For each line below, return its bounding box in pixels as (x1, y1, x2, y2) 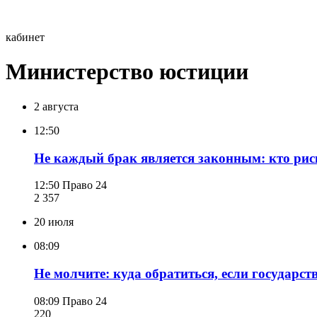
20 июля (34, 216, 74, 229)
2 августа (34, 100, 79, 113)
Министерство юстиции (6, 59, 248, 85)
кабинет (6, 31, 45, 43)
